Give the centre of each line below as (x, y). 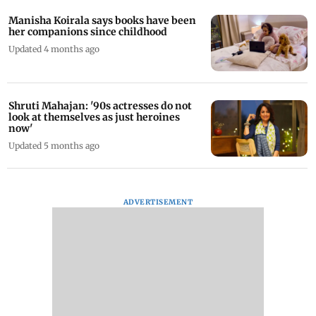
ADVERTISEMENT (158, 202)
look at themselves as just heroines (94, 117)
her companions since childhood (88, 31)
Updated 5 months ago (54, 145)
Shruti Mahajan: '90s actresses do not (100, 105)
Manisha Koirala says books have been (102, 20)
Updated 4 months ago (54, 49)
